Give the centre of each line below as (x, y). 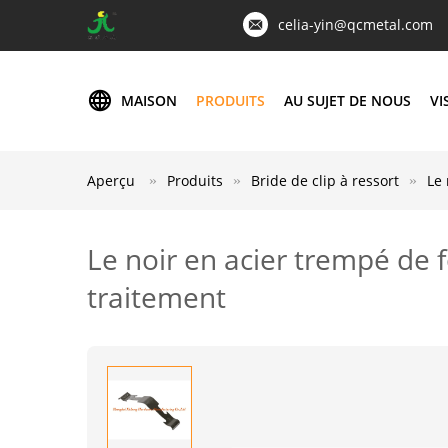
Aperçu (111, 180)
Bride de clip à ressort (325, 180)
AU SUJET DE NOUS (347, 100)
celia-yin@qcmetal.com (355, 24)
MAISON (149, 100)
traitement (156, 297)
